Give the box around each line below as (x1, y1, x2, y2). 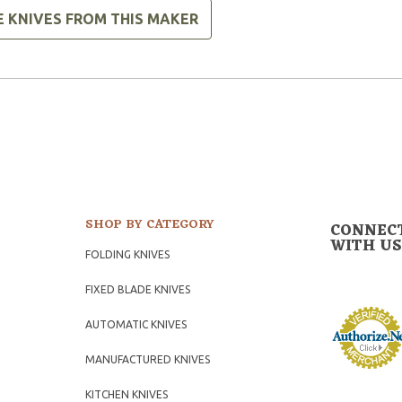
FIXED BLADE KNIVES (85, 283, 191, 295)
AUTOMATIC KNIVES (85, 318, 188, 330)
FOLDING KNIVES (85, 248, 170, 260)
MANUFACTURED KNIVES (85, 353, 211, 365)
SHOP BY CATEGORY (85, 213, 215, 236)
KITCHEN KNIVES (85, 388, 169, 400)
